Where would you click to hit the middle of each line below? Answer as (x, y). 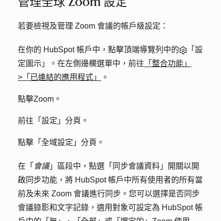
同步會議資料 (136, 166)
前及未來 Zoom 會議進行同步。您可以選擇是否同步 (109, 193)
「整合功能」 (168, 63)
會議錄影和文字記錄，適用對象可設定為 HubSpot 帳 (110, 207)
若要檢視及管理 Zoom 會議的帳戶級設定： (93, 26)
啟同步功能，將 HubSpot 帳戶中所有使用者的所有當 (110, 180)
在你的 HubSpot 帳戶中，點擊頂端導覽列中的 (98, 49)
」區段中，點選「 (81, 166)
